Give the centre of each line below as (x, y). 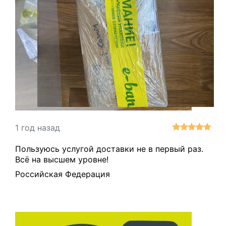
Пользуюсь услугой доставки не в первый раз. (109, 149)
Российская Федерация (63, 174)
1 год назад (38, 127)
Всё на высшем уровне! (62, 159)
